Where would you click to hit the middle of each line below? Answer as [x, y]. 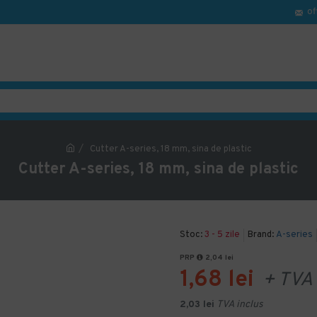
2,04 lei [218, 258]
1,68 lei [217, 280]
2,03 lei [197, 305]
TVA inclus [240, 305]
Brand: [261, 235]
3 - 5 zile [222, 235]
